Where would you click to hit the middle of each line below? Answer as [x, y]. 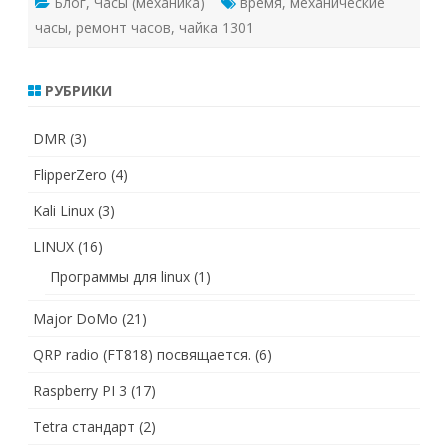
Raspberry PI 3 [80, 391]
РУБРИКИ [76, 91]
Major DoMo [75, 319]
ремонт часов [123, 28]
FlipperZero [70, 175]
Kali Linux [63, 211]
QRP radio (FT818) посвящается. [142, 355]
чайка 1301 [216, 28]
